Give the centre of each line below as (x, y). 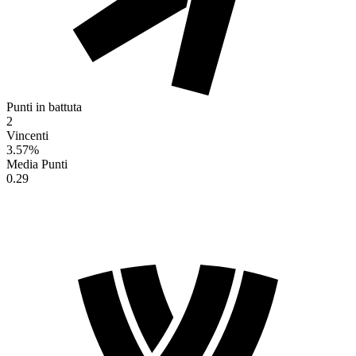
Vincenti (27, 135)
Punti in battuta (44, 106)
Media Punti (37, 164)
